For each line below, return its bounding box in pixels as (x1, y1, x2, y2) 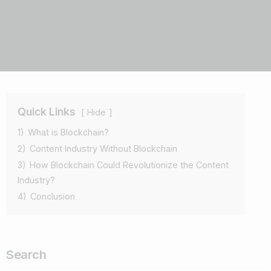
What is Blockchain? (28, 126, 109, 137)
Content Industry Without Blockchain (30, 143, 177, 154)
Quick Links (18, 105, 76, 118)
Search (6, 246, 47, 262)
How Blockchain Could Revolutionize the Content (30, 159, 229, 170)
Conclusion (30, 191, 75, 201)
